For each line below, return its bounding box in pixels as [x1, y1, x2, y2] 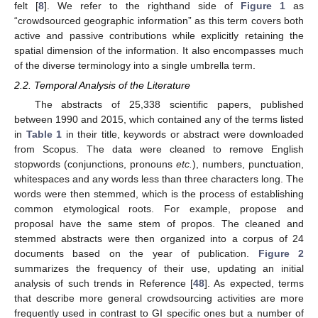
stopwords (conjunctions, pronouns [14, 158, 176, 170]
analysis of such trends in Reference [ [14, 277, 193, 289]
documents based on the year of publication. [14, 247, 258, 259]
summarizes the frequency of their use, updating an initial [14, 262, 304, 274]
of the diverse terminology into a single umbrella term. [14, 59, 256, 71]
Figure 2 [258, 247, 304, 259]
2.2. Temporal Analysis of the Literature [14, 79, 190, 91]
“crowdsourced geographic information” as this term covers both [14, 14, 304, 26]
